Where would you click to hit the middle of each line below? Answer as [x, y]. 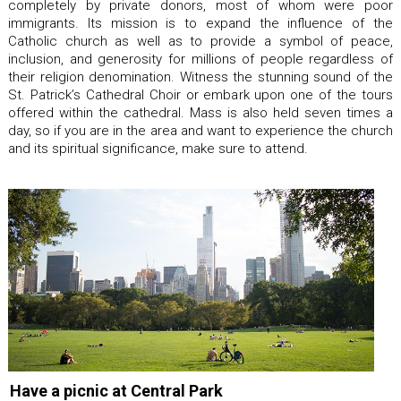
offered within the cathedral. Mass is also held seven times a [200, 112]
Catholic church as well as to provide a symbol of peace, [200, 41]
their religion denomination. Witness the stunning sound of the [200, 77]
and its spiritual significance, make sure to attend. [158, 148]
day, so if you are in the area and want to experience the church [200, 130]
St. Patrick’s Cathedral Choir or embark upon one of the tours [200, 94]
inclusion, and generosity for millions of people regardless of [200, 59]
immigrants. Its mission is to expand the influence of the [200, 23]
